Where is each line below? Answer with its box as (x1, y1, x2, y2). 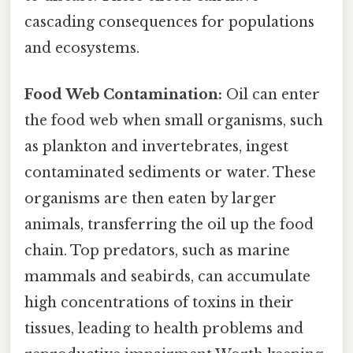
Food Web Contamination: (24, 86, 222, 104)
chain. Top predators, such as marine (24, 242, 290, 260)
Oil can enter (222, 86, 320, 104)
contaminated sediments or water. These (24, 164, 316, 182)
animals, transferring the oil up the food (24, 216, 314, 234)
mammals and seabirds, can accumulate (24, 268, 310, 286)
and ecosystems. (24, 39, 139, 58)
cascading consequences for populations (24, 13, 314, 32)
